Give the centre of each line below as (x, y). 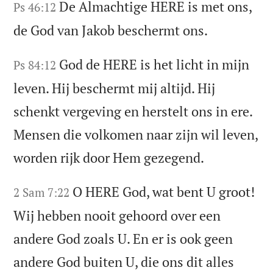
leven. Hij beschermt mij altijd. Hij (115, 88)
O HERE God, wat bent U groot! (164, 191)
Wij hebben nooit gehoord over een (117, 215)
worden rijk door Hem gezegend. (109, 157)
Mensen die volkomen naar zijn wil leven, (136, 134)
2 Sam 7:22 (42, 192)
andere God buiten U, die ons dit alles (124, 261)
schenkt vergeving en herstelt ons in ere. (133, 111)
